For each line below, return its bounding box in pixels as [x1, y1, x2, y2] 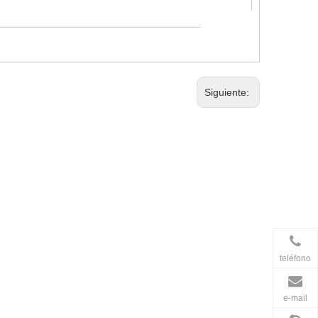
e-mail [283, 292, 307, 303]
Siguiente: [204, 87, 252, 98]
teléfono [280, 253, 311, 263]
